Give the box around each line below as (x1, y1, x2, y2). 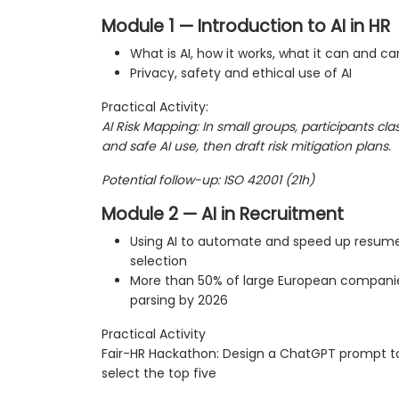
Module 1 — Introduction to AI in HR (102, 14, 390, 39)
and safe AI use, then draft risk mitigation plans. (102, 137, 391, 156)
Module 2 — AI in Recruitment (102, 202, 344, 227)
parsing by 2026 (130, 291, 228, 310)
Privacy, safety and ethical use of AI (130, 64, 352, 83)
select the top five (102, 364, 216, 383)
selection (130, 252, 187, 271)
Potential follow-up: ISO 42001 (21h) (102, 171, 314, 190)
